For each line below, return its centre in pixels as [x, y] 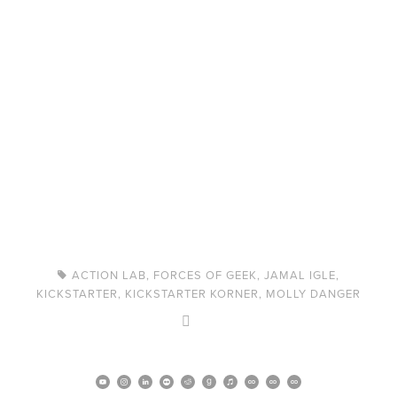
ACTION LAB [109, 275]
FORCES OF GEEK [206, 275]
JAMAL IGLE [300, 275]
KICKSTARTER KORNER [192, 294]
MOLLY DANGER [313, 294]
